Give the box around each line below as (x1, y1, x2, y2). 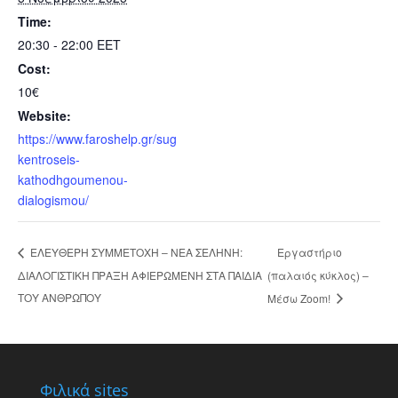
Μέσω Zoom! (267, 290, 333, 306)
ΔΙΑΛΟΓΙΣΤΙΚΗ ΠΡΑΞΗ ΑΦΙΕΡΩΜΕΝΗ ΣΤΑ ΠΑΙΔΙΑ (18, 267, 262, 283)
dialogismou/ (18, 191, 89, 209)
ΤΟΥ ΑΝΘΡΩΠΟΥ (18, 289, 101, 305)
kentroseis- (18, 150, 80, 168)
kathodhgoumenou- (18, 171, 128, 188)
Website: (18, 107, 71, 124)
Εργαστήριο (276, 243, 342, 259)
